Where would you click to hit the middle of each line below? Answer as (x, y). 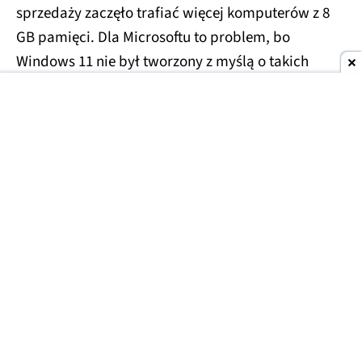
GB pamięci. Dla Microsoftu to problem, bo (153, 37)
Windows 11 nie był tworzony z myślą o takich (162, 61)
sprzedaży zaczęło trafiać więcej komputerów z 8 (173, 13)
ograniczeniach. (67, 86)
